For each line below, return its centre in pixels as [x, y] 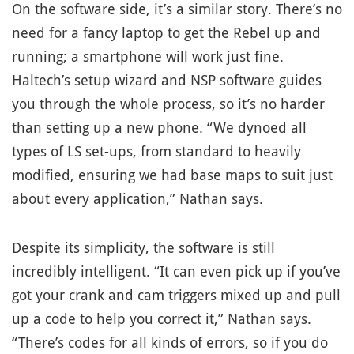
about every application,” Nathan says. [137, 198]
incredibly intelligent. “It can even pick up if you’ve [176, 271]
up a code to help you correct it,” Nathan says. [162, 318]
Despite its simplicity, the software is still [143, 247]
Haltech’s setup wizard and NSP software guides [167, 80]
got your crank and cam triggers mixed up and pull [176, 295]
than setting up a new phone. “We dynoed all [159, 127]
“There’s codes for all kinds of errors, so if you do [170, 342]
